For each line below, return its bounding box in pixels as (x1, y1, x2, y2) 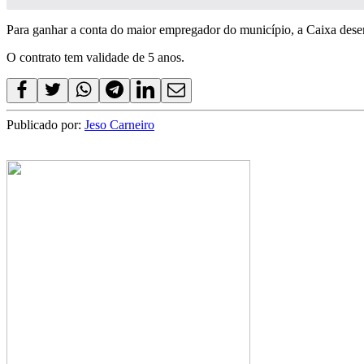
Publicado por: (6, 118, 84, 132)
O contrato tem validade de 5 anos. (6, 50, 184, 65)
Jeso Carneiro (84, 118, 154, 132)
